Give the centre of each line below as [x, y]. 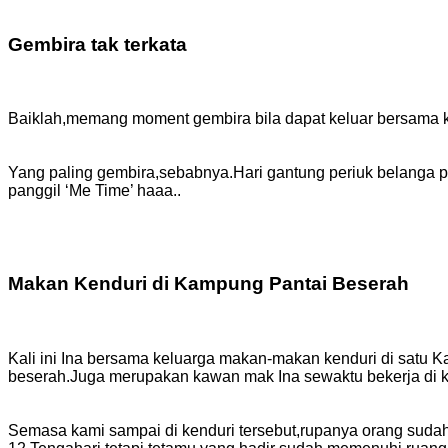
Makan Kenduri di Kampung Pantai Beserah [208, 284]
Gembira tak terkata [97, 44]
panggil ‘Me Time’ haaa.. [96, 191]
